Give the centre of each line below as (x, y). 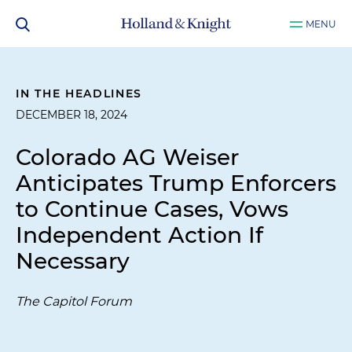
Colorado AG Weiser (127, 157)
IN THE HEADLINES (79, 93)
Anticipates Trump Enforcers (176, 183)
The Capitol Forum (74, 301)
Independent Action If (139, 235)
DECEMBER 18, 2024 (71, 115)
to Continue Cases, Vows (152, 209)
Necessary (73, 261)
